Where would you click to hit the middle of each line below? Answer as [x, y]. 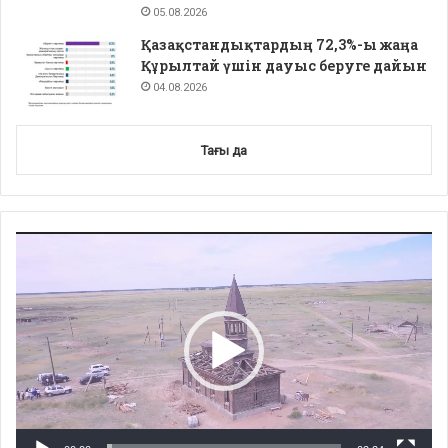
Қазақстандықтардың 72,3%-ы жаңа [279, 45]
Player [32, 263]
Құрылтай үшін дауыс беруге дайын [284, 66]
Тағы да [224, 151]
